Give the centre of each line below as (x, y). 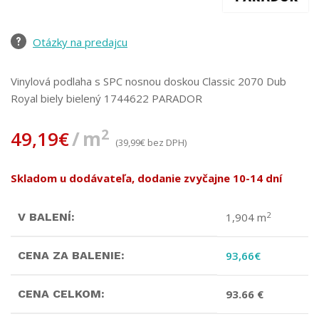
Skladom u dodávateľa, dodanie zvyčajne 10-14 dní (146, 178)
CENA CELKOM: (61, 294)
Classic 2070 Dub (243, 82)
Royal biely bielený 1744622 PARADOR (106, 99)
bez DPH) (166, 143)
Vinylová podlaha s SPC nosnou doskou (105, 82)
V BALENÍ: (46, 217)
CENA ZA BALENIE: (71, 256)
